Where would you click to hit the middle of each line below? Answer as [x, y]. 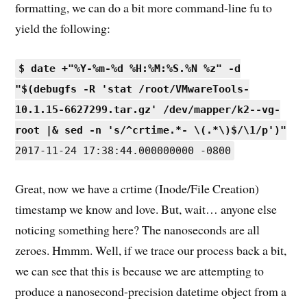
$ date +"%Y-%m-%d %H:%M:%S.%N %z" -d [130, 68]
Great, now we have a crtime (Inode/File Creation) [137, 188]
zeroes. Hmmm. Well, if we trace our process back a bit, [151, 250]
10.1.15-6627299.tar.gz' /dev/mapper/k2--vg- [148, 109]
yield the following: [63, 28]
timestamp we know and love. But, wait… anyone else [146, 209]
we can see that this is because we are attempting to [140, 270]
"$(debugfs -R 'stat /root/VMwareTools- [133, 89]
